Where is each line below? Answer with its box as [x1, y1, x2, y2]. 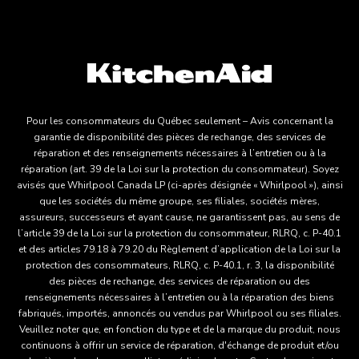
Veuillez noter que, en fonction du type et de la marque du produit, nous [18, 323, 341, 336]
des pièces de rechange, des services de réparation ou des [49, 275, 310, 288]
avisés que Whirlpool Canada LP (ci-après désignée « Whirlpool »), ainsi [16, 179, 343, 192]
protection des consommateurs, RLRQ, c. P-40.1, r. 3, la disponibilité [25, 259, 334, 272]
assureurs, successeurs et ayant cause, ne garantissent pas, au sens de [19, 211, 340, 224]
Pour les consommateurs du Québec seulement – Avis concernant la [26, 115, 333, 127]
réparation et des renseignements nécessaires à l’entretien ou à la [33, 147, 326, 159]
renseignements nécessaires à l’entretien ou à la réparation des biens [25, 291, 334, 304]
